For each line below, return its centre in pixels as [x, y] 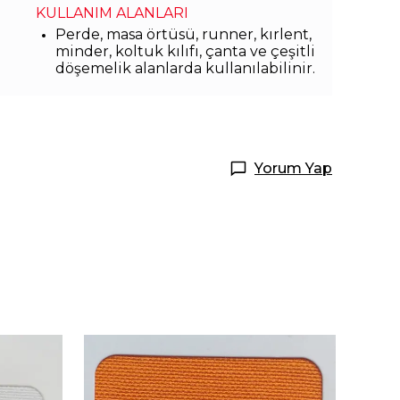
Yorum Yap [293, 168]
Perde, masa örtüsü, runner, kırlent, [183, 34]
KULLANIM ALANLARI [112, 13]
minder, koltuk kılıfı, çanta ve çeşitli [185, 51]
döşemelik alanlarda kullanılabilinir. [185, 68]
